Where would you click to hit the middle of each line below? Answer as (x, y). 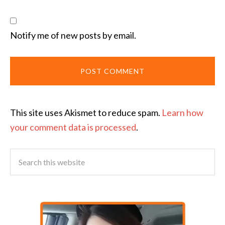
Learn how (183, 112)
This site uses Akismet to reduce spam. (86, 112)
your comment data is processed (73, 127)
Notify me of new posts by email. (73, 35)
